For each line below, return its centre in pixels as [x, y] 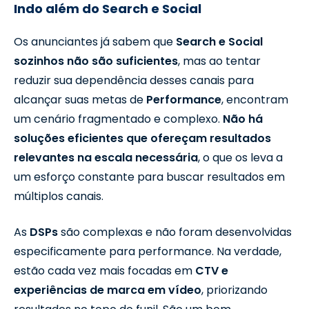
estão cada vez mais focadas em [104, 270]
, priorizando [235, 290]
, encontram [255, 99]
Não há [243, 119]
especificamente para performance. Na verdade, [148, 251]
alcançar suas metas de [80, 99]
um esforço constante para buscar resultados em [149, 177]
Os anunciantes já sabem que [95, 41]
